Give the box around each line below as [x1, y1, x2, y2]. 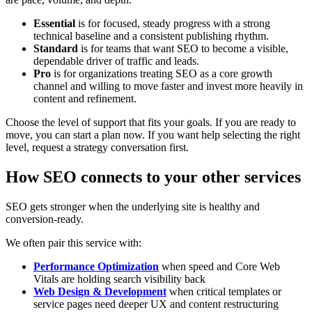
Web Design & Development [33, 285, 166, 297]
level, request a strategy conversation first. [6, 141, 189, 154]
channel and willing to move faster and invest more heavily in [33, 80, 303, 93]
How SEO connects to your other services [6, 167, 301, 186]
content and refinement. [33, 93, 136, 105]
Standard [33, 42, 78, 55]
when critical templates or [166, 285, 281, 297]
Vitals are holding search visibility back [33, 272, 205, 285]
